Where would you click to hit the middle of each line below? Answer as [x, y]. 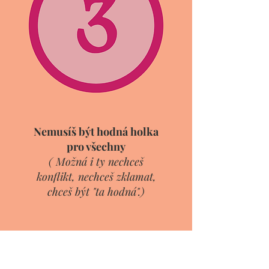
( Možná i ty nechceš [96, 162]
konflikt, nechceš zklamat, [96, 177]
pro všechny [96, 147]
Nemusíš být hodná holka [96, 131]
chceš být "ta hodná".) [96, 192]
